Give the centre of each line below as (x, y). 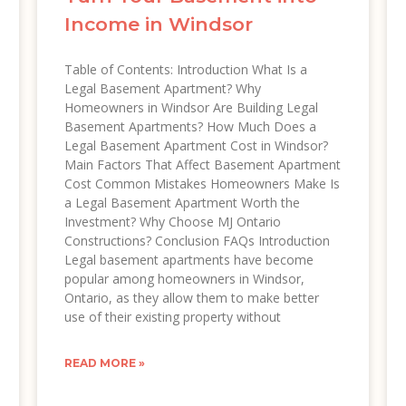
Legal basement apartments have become (188, 259)
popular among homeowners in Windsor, (184, 278)
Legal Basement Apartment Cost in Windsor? (196, 145)
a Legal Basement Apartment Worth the (182, 202)
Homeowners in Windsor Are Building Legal (191, 107)
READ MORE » (104, 362)
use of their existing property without (172, 316)
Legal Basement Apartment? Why (162, 88)
